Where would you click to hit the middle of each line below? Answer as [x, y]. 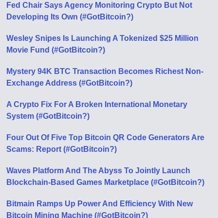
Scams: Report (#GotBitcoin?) [62, 149]
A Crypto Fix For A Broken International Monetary [97, 104]
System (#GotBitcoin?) [48, 116]
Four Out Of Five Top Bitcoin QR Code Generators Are [106, 137]
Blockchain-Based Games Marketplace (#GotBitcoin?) [106, 182]
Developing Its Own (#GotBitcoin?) [70, 17]
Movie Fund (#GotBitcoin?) [56, 50]
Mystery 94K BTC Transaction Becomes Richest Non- [105, 71]
